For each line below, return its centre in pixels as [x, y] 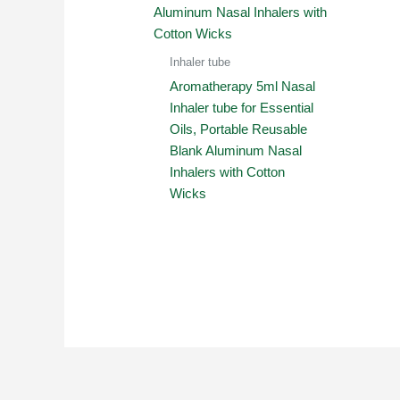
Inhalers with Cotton [228, 171]
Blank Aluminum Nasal [236, 150]
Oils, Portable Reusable [239, 129]
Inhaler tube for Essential [242, 107]
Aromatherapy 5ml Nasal [243, 86]
